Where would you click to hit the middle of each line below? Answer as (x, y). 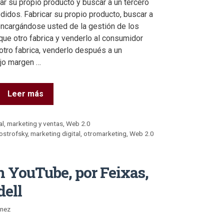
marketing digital (56, 134)
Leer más (25, 93)
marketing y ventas (35, 124)
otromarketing (105, 134)
